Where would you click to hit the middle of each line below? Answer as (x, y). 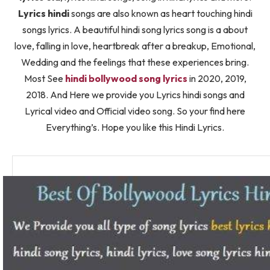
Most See (44, 78)
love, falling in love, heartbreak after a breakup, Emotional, (135, 46)
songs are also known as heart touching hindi (161, 13)
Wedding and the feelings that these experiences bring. (135, 62)
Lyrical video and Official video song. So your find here (135, 111)
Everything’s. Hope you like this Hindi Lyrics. (135, 127)
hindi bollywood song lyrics (126, 78)
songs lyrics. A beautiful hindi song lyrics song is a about (135, 29)
